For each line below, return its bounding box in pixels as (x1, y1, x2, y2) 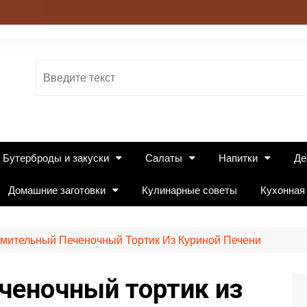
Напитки (219, 152, 258, 164)
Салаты (145, 152, 182, 164)
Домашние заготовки (8, 184, 106, 196)
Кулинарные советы (142, 184, 237, 196)
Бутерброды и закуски (3, 152, 109, 164)
